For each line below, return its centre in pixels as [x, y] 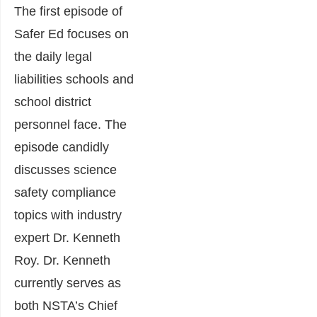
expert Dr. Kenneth [67, 237]
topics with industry [68, 215]
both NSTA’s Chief [66, 305]
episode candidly [62, 147]
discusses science [65, 169]
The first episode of [68, 11]
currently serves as [68, 283]
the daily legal [53, 56]
